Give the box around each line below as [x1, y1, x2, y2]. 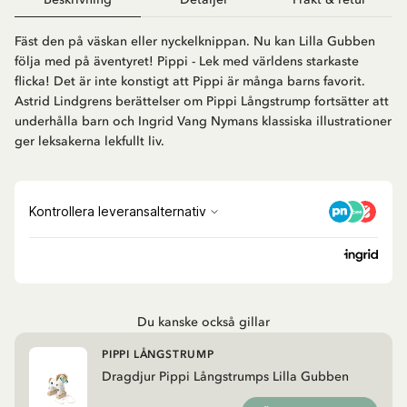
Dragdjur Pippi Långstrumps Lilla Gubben [102, 369, 349, 385]
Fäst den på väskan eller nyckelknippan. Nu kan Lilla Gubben [15, 34, 375, 50]
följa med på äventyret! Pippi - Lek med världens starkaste [15, 54, 359, 70]
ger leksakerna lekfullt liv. [15, 134, 164, 150]
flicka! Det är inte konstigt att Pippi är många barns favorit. [15, 74, 365, 90]
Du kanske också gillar [137, 314, 270, 331]
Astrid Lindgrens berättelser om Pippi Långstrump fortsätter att [15, 94, 389, 110]
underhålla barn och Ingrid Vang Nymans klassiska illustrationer [15, 114, 392, 130]
